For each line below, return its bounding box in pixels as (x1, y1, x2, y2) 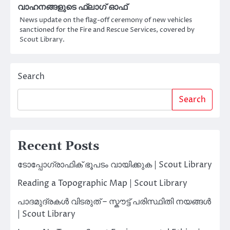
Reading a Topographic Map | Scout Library (17, 177, 187, 189)
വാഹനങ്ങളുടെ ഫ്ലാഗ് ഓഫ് (17, 2, 127, 12)
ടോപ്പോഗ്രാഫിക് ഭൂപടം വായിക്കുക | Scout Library (17, 159, 212, 170)
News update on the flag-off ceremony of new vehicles (20, 15, 192, 25)
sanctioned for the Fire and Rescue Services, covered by (20, 25, 195, 34)
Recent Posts (17, 138, 99, 154)
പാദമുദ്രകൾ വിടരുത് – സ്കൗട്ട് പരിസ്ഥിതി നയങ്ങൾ (17, 196, 211, 207)
